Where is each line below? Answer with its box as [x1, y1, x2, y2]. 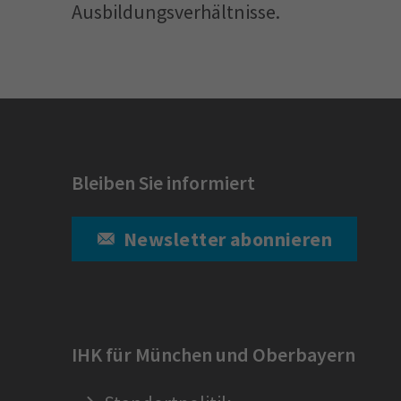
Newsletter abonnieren [124, 226, 333, 252]
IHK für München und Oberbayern [72, 341, 355, 367]
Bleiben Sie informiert [72, 169, 255, 195]
